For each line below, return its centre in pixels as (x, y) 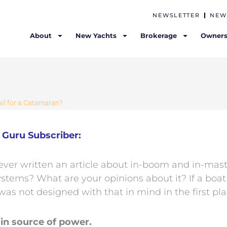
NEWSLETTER (176, 15)
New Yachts (96, 35)
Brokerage (159, 35)
